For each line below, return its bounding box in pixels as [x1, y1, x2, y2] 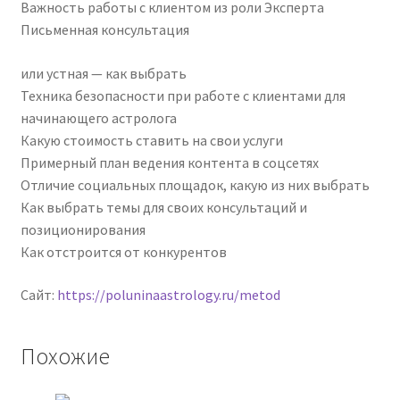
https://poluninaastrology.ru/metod [56, 285, 280, 304]
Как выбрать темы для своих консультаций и [20, 197, 307, 216]
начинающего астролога [20, 108, 177, 127]
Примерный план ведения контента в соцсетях [20, 153, 319, 171]
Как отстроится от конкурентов [20, 242, 227, 261]
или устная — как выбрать [20, 63, 187, 82]
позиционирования [20, 220, 146, 238]
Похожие [20, 342, 110, 371]
